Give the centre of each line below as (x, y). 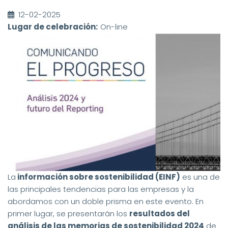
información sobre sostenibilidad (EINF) (98, 177)
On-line (114, 27)
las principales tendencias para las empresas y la (101, 189)
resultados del (160, 214)
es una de (200, 177)
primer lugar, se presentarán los (68, 214)
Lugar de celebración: (53, 27)
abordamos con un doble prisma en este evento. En (106, 202)
